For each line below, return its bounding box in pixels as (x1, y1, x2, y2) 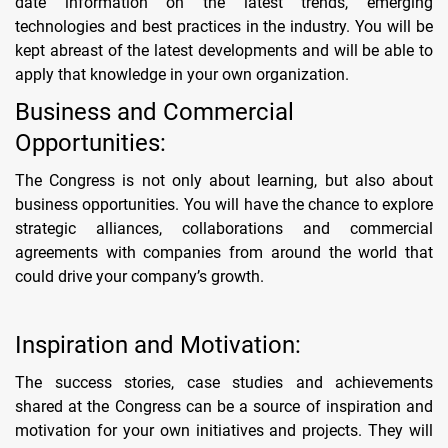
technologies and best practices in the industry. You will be (15, 16, 433, 36)
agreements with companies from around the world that (15, 242, 433, 262)
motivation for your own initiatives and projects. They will (15, 420, 433, 440)
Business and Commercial (15, 97, 294, 126)
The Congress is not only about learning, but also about (15, 170, 433, 190)
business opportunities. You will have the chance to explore (15, 194, 433, 214)
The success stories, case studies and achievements (15, 372, 433, 392)
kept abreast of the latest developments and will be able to (15, 40, 433, 60)
